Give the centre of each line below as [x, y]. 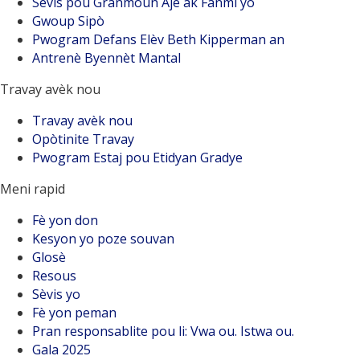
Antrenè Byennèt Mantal [106, 58]
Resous [54, 276]
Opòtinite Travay [83, 139]
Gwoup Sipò [68, 21]
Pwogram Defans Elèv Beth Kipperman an [158, 39]
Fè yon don [65, 220]
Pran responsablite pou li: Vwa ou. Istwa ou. [163, 331]
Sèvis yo [56, 294]
